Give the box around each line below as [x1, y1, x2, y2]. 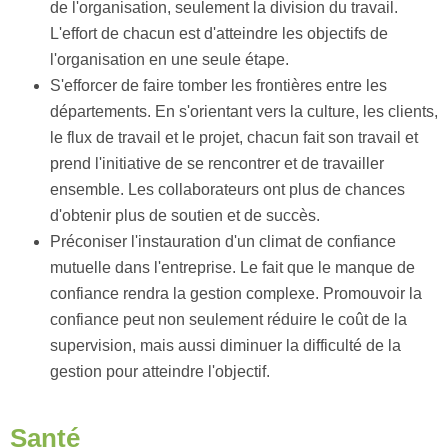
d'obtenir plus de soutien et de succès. [50, 207, 320, 224]
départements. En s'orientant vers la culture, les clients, [50, 103, 438, 120]
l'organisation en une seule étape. [50, 51, 289, 68]
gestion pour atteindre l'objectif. [50, 363, 270, 380]
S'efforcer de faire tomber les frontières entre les [50, 77, 387, 94]
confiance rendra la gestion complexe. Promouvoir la [50, 285, 422, 302]
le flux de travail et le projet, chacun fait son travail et [50, 129, 418, 146]
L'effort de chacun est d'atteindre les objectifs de [50, 25, 388, 42]
